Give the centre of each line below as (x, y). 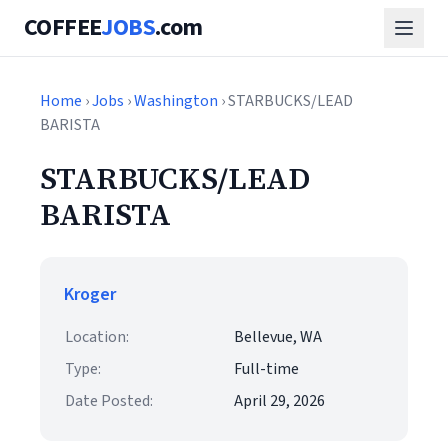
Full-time (266, 369)
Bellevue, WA (278, 337)
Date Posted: (109, 401)
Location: (97, 337)
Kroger (90, 294)
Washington (176, 101)
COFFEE (63, 27)
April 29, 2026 (279, 401)
